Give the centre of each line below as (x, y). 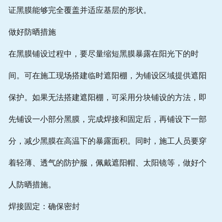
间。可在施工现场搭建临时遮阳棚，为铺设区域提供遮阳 (107, 76)
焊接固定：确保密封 (44, 207)
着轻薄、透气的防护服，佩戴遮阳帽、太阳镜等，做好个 (107, 163)
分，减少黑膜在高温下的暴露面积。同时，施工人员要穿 (107, 141)
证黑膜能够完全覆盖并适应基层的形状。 (80, 10)
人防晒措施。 (32, 185)
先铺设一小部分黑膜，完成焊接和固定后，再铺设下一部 (107, 119)
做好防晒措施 (32, 32)
